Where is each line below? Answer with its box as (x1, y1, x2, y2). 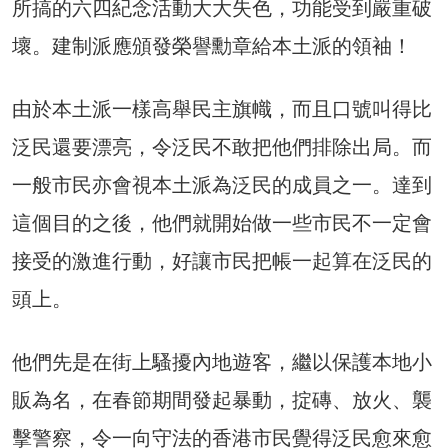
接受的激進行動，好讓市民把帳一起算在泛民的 (12, 248, 432, 273)
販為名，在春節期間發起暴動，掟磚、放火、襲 (12, 387, 432, 412)
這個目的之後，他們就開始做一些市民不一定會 (12, 210, 432, 235)
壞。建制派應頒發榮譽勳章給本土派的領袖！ (12, 33, 412, 58)
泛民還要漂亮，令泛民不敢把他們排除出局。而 (12, 134, 432, 159)
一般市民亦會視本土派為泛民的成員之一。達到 (12, 172, 432, 197)
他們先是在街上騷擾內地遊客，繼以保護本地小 (12, 349, 432, 374)
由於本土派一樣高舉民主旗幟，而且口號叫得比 (12, 96, 432, 121)
